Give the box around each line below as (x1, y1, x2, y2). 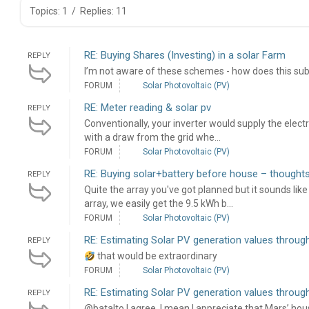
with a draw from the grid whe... (83, 132, 221, 143)
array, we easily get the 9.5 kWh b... (83, 198, 233, 210)
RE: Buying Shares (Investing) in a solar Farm (83, 49, 286, 62)
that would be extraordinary (94, 250, 217, 262)
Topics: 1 (29, 6, 68, 17)
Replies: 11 (79, 6, 127, 17)
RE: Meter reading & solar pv (83, 101, 211, 114)
